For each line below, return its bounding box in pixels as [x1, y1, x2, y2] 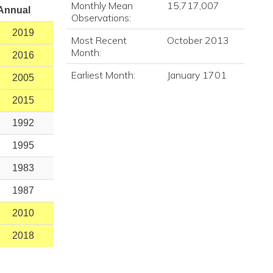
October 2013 [166, 34, 229, 46]
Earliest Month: [71, 69, 135, 81]
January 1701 [166, 69, 227, 81]
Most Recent [71, 34, 127, 46]
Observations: [71, 12, 131, 24]
